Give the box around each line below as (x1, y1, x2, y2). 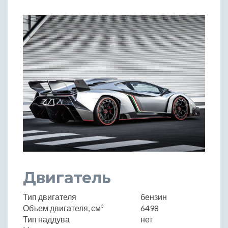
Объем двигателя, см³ (23, 203, 104, 213)
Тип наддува (23, 214, 70, 224)
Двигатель (23, 168, 111, 187)
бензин (140, 191, 167, 202)
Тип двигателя (23, 191, 76, 202)
